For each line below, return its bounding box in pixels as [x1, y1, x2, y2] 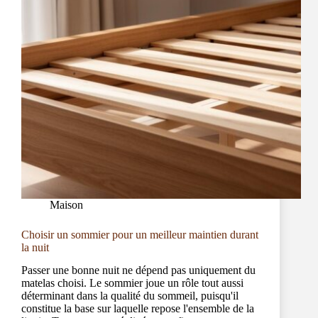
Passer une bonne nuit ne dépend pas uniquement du [21, 264, 256, 277]
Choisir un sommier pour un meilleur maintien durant [21, 228, 258, 241]
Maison [50, 198, 83, 211]
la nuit [21, 241, 49, 253]
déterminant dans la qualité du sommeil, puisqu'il [21, 290, 238, 302]
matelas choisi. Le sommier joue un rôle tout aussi [21, 277, 243, 290]
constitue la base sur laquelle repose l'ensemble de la [21, 302, 254, 315]
